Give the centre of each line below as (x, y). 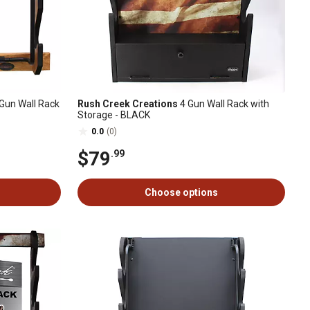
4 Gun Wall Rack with (224, 104)
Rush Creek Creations (128, 104)
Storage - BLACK (114, 115)
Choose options (181, 192)
